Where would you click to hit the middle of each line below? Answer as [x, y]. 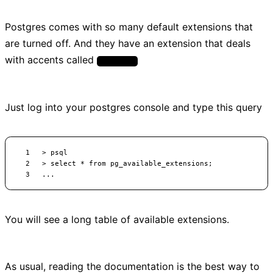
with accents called [51, 60]
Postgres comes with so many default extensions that [129, 27]
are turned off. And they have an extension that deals [128, 44]
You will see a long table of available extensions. [117, 219]
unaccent [117, 61]
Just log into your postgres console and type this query [133, 107]
